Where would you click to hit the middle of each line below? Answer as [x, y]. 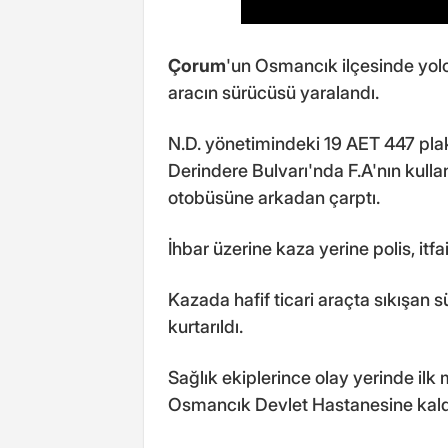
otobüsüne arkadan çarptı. [274, 197]
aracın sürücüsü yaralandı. [273, 92]
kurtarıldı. [205, 326]
